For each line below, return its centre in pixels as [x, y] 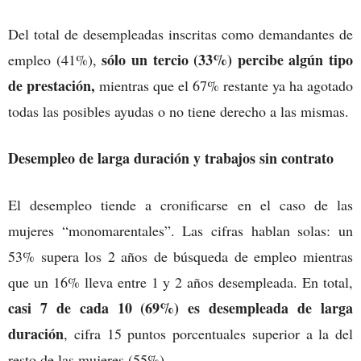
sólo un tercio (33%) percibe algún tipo [227, 59]
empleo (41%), [55, 59]
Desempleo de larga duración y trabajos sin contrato [173, 158]
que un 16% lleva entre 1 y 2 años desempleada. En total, [180, 282]
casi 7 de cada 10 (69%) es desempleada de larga [180, 307]
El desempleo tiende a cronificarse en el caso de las [180, 204]
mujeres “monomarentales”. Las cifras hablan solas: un [180, 230]
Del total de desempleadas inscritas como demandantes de [180, 33]
